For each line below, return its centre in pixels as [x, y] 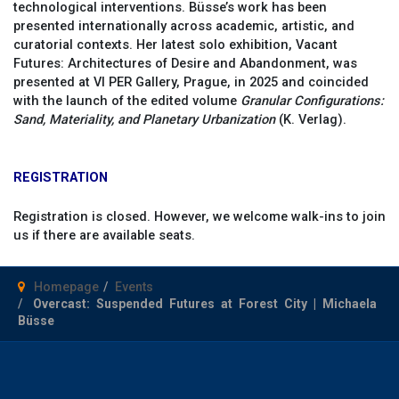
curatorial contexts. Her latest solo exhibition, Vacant [175, 44]
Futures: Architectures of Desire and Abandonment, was [185, 63]
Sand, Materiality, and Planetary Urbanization [144, 119]
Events [134, 286]
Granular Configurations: [312, 100]
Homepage [66, 286]
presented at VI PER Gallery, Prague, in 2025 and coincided [191, 81]
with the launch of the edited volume [127, 100]
